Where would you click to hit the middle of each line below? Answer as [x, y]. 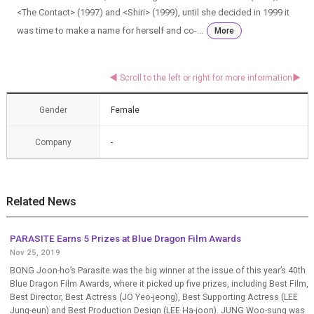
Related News [41, 201]
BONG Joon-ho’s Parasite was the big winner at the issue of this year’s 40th [157, 270]
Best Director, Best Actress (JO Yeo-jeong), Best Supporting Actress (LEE [153, 297]
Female [125, 110]
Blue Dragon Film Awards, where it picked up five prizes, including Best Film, [159, 284]
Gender [53, 110]
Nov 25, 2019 [35, 252]
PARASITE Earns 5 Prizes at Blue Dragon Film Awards [125, 238]
